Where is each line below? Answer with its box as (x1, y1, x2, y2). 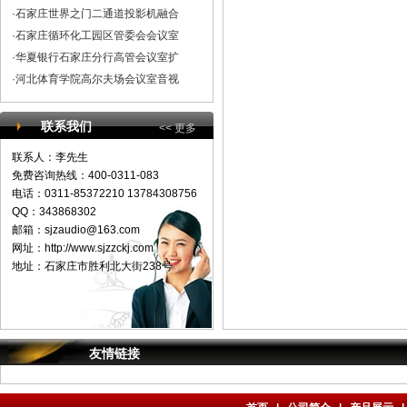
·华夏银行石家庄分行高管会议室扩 (12, 51, 179, 64)
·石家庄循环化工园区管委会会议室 (12, 29, 179, 42)
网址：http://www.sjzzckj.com (11, 242, 154, 254)
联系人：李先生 (11, 151, 88, 164)
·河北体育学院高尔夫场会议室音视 (12, 73, 179, 85)
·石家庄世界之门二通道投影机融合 (12, 7, 179, 20)
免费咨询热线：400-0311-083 (11, 169, 159, 182)
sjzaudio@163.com (44, 223, 140, 236)
